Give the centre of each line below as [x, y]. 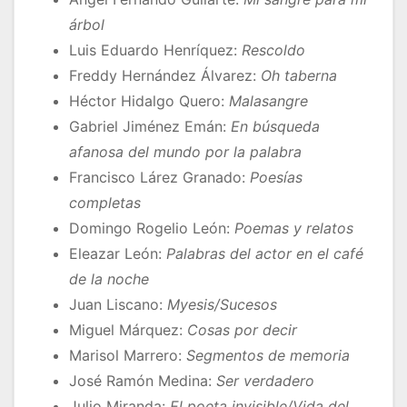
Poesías [276, 178]
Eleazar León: [118, 254]
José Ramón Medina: [143, 381]
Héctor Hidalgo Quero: [149, 101]
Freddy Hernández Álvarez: [165, 76]
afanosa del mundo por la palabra [185, 152]
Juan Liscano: [118, 305]
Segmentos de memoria [268, 356]
